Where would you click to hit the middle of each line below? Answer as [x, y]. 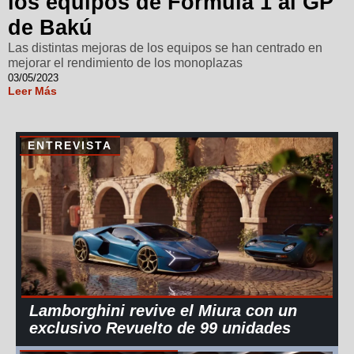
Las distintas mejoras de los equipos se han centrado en [165, 47]
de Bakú [50, 27]
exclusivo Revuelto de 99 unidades [160, 328]
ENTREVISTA [70, 145]
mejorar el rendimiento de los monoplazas [125, 62]
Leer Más [32, 90]
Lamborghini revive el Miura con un [163, 310]
